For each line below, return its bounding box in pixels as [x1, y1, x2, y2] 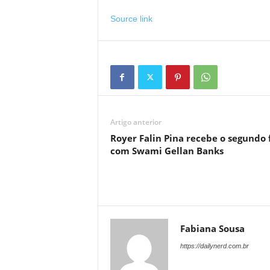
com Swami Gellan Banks [110, 145, 224, 157]
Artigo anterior [110, 117, 162, 127]
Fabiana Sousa [180, 222, 245, 234]
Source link [110, 14, 152, 24]
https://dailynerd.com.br [180, 242, 249, 250]
